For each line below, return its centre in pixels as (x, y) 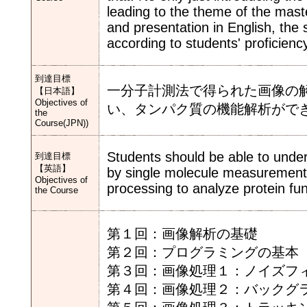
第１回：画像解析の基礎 (182, 234)
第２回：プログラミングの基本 (203, 252)
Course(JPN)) (62, 123)
